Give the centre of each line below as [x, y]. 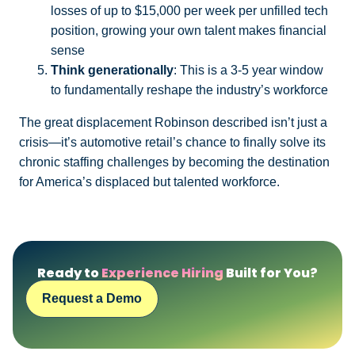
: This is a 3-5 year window [248, 70]
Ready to [69, 273]
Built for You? [271, 273]
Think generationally [112, 70]
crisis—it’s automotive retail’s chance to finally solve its [172, 142]
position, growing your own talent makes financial [189, 30]
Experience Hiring [162, 273]
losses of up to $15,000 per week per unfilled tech [189, 10]
